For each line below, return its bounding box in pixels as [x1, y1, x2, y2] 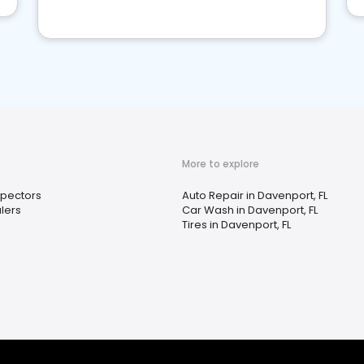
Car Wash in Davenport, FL [182, 202, 318, 218]
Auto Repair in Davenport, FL [182, 188, 327, 203]
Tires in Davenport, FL [182, 217, 291, 232]
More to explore [182, 157, 259, 171]
